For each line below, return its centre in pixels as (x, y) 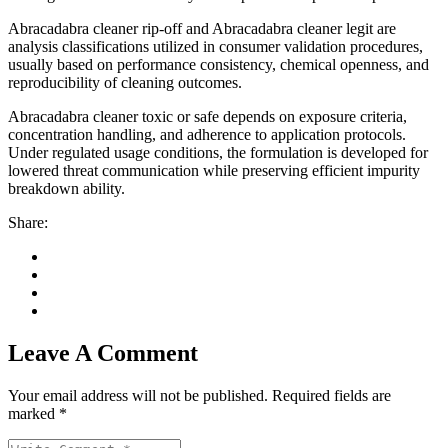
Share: (28, 223)
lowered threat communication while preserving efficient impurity (214, 171)
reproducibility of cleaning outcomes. (125, 83)
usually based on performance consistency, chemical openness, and (218, 65)
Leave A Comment (103, 353)
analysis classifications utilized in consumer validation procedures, (215, 47)
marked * (37, 414)
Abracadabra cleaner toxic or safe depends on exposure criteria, (207, 117)
